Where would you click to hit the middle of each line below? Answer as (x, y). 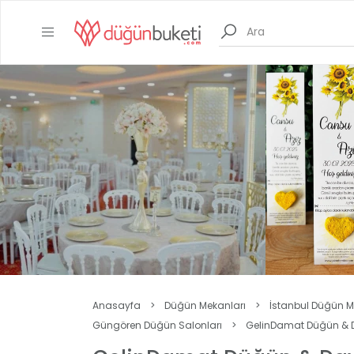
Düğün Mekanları (205, 305)
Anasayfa (117, 305)
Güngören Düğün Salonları (157, 325)
